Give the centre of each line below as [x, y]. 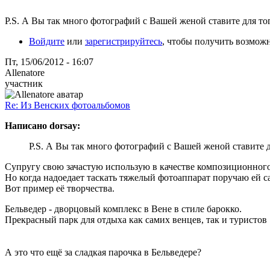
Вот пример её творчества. [60, 188]
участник [24, 83]
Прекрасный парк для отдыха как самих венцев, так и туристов [136, 219]
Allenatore [25, 72]
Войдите [47, 41]
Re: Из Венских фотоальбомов [67, 105]
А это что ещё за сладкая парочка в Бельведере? [103, 252]
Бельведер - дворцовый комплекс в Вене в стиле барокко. [123, 209]
